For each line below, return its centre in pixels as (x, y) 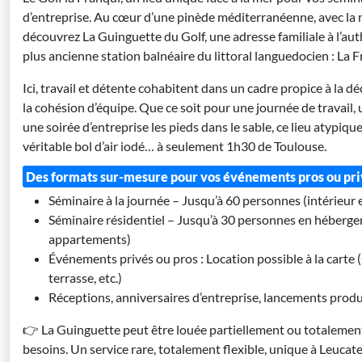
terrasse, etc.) (85, 278)
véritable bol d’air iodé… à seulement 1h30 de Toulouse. (175, 146)
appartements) (90, 239)
